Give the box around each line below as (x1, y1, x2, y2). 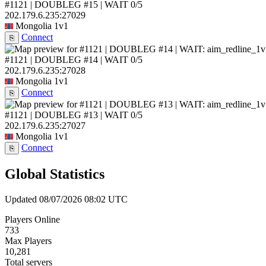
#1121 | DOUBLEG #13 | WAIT (5, 110, 128, 121)
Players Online (5, 214, 60, 224)
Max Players (5, 235, 52, 246)
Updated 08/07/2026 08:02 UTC (5, 194, 128, 204)
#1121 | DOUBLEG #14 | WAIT (5, 55, 128, 65)
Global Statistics (5, 166, 104, 182)
